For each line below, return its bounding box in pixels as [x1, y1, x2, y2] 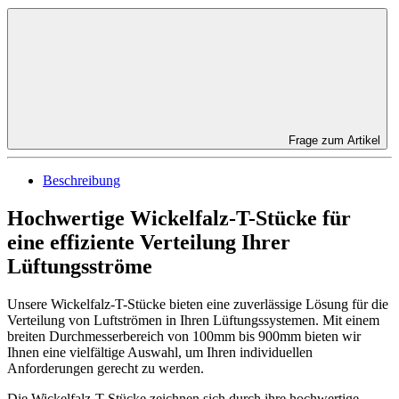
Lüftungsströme [7, 255, 152, 279]
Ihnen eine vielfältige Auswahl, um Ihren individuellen [7, 345, 313, 361]
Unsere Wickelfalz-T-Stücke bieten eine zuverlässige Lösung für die [7, 297, 388, 313]
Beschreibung [43, 173, 120, 189]
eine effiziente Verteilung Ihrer [7, 231, 290, 255]
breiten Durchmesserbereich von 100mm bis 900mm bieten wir [7, 329, 361, 345]
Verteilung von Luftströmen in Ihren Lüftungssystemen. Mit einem [7, 313, 379, 329]
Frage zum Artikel [289, 134, 380, 148]
